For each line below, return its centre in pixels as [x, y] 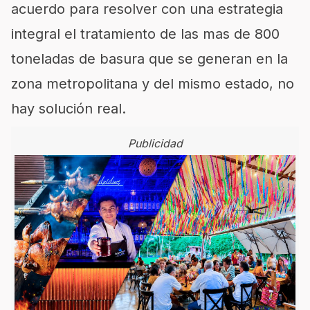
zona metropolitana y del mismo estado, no [153, 84]
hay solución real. [69, 109]
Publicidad [155, 144]
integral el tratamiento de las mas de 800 [145, 34]
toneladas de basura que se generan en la [149, 59]
